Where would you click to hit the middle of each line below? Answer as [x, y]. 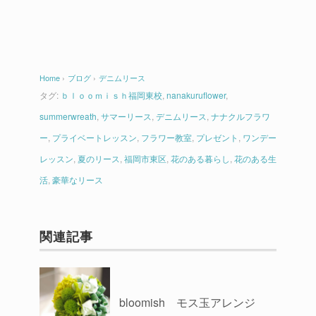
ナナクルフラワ [241, 116]
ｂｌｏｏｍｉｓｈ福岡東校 [111, 95]
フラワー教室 [166, 137]
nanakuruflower [196, 95]
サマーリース [126, 116]
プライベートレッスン [95, 137]
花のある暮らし [200, 158]
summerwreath [68, 116]
